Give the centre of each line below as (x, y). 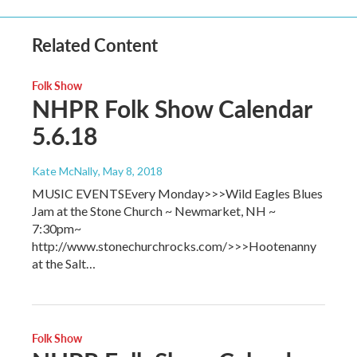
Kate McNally (65, 171)
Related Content (95, 45)
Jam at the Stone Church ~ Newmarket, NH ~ (154, 211)
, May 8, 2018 (130, 171)
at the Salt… (64, 263)
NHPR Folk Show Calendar (172, 108)
